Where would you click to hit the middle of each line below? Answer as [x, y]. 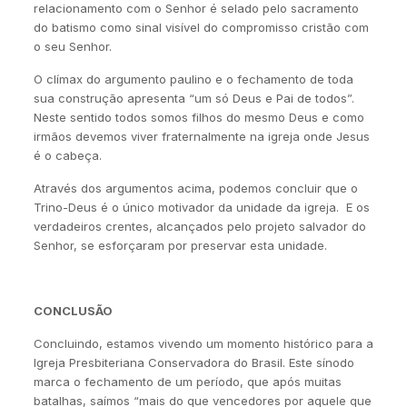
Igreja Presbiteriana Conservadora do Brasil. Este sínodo [194, 362]
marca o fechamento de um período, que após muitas [187, 382]
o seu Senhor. [72, 46]
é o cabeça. [67, 155]
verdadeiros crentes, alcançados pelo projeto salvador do [199, 226]
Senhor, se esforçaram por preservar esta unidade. [180, 245]
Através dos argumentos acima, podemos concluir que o [195, 188]
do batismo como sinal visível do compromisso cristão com [201, 27]
